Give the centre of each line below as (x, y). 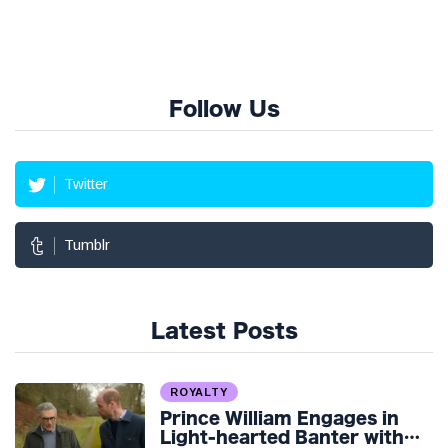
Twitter (86, 183)
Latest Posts (224, 330)
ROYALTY (199, 392)
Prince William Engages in (279, 418)
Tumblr (87, 244)
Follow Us (224, 108)
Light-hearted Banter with (282, 437)
